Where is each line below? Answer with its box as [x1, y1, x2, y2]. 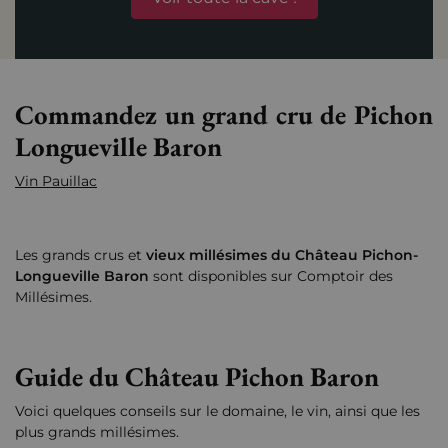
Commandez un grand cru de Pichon [15, 97, 433, 133]
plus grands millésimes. [15, 423, 179, 442]
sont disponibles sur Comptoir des [149, 267, 393, 286]
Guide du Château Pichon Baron [15, 359, 379, 395]
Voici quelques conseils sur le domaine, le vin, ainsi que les [15, 402, 420, 421]
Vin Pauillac [15, 172, 97, 191]
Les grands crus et [15, 246, 146, 265]
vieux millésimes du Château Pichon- [146, 246, 418, 265]
